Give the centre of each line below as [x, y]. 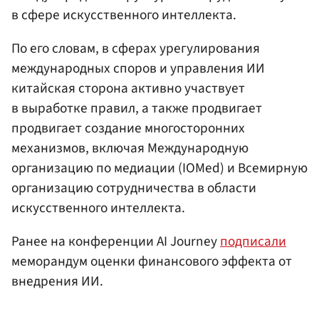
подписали [253, 241]
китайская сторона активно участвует [128, 88]
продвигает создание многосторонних [128, 128]
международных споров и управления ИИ [138, 68]
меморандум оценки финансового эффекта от [152, 261]
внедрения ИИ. [57, 281]
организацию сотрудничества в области [134, 188]
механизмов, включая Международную [130, 148]
